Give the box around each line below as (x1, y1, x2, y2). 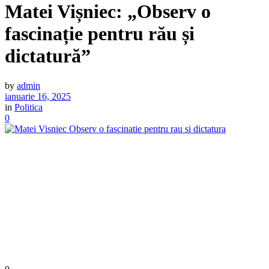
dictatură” (5, 45, 91, 67)
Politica (14, 101, 43, 112)
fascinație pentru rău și (5, 23, 195, 45)
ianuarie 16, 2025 (5, 91, 71, 101)
